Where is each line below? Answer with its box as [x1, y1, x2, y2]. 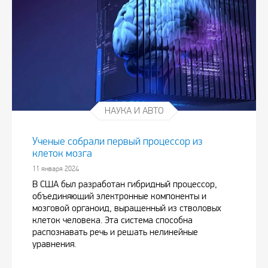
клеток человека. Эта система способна [32, 214, 193, 226]
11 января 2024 [32, 165, 79, 173]
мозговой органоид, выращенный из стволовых [32, 202, 221, 214]
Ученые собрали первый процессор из [32, 135, 203, 148]
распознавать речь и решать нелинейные [32, 226, 198, 238]
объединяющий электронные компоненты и [32, 190, 206, 202]
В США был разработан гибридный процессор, [32, 178, 217, 190]
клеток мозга [32, 147, 92, 160]
